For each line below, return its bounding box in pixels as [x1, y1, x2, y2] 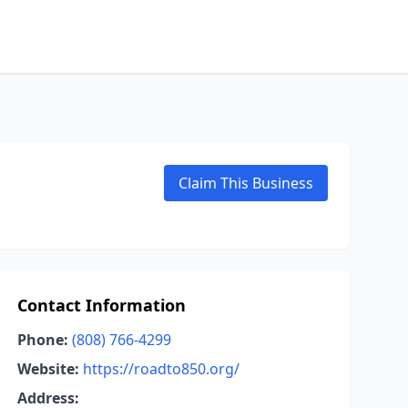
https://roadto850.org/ [82, 359, 240, 379]
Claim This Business [178, 173, 313, 193]
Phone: [16, 330, 68, 350]
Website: [16, 359, 79, 379]
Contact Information [16, 294, 186, 316]
